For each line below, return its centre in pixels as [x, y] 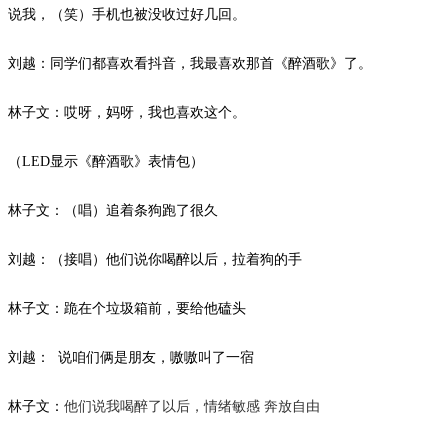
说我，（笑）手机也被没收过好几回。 [127, 14]
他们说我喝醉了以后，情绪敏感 [162, 406]
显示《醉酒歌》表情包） [127, 161]
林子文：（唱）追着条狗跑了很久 [113, 210]
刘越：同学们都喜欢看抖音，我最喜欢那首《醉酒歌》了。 [190, 63]
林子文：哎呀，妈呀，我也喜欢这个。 [127, 112]
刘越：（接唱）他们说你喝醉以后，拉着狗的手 [155, 259]
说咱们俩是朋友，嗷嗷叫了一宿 [156, 357]
